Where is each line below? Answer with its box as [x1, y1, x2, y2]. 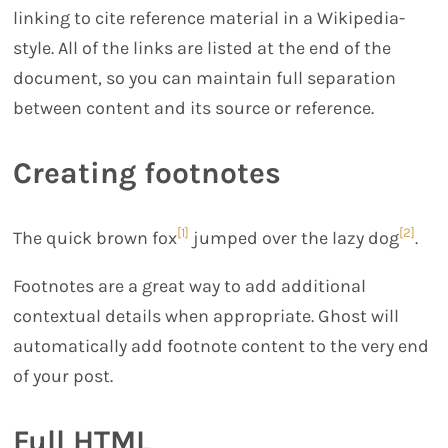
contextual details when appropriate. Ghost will [13, 305, 400, 328]
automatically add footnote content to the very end [13, 335, 430, 358]
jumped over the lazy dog [189, 227, 400, 250]
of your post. [13, 365, 114, 388]
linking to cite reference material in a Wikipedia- [13, 7, 406, 30]
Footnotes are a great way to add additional [13, 275, 367, 298]
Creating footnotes [13, 155, 282, 192]
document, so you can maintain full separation [13, 67, 397, 90]
